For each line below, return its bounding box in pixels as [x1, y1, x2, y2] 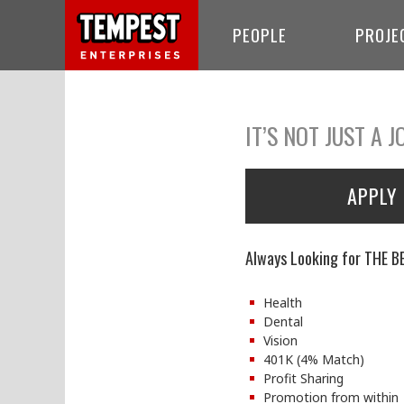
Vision [263, 332, 298, 349]
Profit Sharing [263, 370, 344, 387]
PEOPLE [233, 22, 287, 47]
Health [263, 294, 302, 311]
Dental [263, 313, 303, 330]
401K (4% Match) [263, 351, 364, 368]
